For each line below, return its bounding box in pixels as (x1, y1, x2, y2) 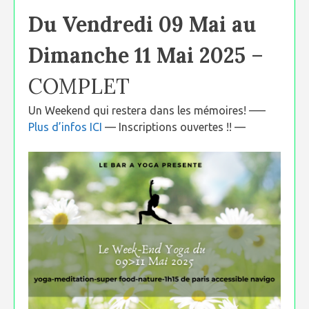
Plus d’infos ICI (28, 121, 105, 133)
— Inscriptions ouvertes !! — (105, 121, 246, 133)
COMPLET (28, 73, 130, 99)
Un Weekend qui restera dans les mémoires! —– (28, 104, 266, 117)
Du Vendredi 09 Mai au (28, 11, 256, 37)
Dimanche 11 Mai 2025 (28, 42, 246, 68)
